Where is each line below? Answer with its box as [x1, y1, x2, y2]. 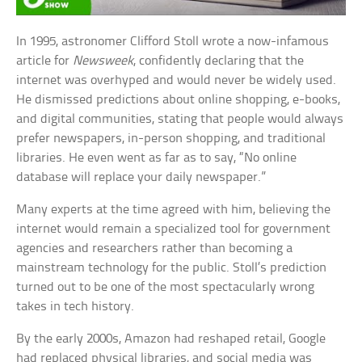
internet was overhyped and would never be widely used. [16, 74, 337, 88]
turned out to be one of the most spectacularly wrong [16, 280, 315, 295]
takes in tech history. [16, 300, 135, 314]
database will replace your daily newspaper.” [16, 170, 267, 185]
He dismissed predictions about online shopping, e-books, [16, 93, 341, 107]
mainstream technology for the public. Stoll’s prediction [16, 261, 327, 276]
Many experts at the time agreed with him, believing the [16, 203, 331, 217]
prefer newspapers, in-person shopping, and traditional [16, 132, 326, 146]
